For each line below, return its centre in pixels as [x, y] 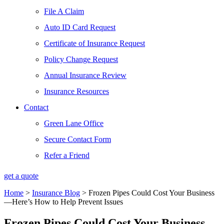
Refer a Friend [67, 155]
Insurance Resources [76, 91]
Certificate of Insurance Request [94, 43]
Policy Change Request [81, 59]
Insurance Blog [56, 193]
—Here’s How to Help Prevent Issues [63, 202]
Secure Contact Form [77, 139]
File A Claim [64, 11]
